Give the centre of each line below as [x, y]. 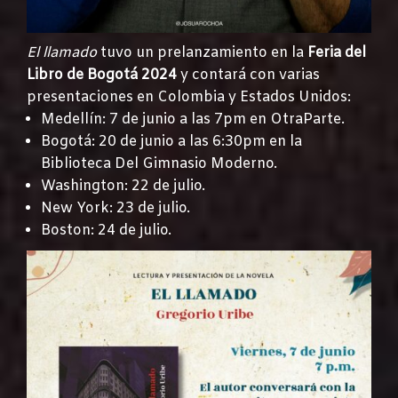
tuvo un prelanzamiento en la [202, 52]
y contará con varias [248, 75]
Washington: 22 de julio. [123, 186]
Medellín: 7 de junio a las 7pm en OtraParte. [193, 119]
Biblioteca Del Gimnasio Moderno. [159, 163]
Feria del [337, 52]
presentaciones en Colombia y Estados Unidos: [189, 97]
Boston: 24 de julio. [106, 230]
